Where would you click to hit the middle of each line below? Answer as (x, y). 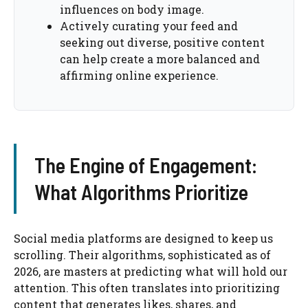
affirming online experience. (139, 76)
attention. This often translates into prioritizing (147, 288)
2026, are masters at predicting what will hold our (151, 272)
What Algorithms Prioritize (141, 192)
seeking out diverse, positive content (162, 43)
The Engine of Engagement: (145, 165)
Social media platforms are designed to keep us (143, 239)
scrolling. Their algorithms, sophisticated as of (142, 255)
